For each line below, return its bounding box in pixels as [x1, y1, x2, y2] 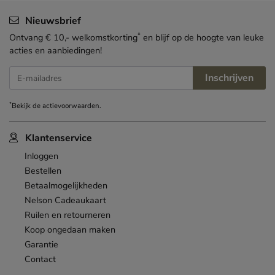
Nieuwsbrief [25, 14, 81, 28]
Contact [25, 253, 56, 266]
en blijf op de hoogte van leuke [141, 31, 264, 44]
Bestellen [25, 165, 61, 177]
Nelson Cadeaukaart [25, 194, 106, 207]
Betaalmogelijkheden [25, 179, 107, 192]
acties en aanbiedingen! [9, 44, 102, 57]
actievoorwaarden [42, 101, 99, 111]
